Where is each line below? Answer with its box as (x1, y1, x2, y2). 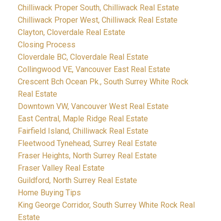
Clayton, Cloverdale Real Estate (17, 27, 125, 37)
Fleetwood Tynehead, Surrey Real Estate (17, 138, 157, 148)
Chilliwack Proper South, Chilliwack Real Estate (17, 2, 179, 12)
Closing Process (17, 39, 75, 49)
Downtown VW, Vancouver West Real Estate (17, 101, 169, 111)
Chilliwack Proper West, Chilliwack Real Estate (17, 15, 178, 25)
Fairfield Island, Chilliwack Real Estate (17, 126, 148, 136)
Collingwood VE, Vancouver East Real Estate (17, 64, 170, 74)
